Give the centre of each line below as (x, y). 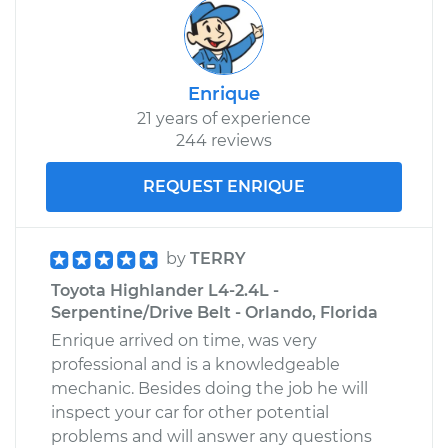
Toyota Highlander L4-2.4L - (165, 290)
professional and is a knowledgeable (195, 364)
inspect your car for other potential (190, 412)
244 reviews (224, 140)
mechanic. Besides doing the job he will (209, 388)
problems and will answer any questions (211, 436)
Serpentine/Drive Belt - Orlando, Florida (214, 312)
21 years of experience (224, 118)
